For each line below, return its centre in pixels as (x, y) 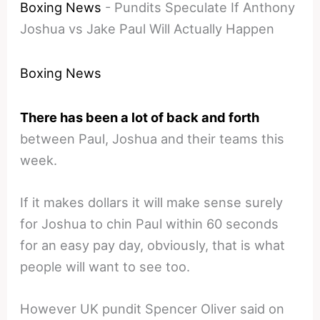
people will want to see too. (105, 266)
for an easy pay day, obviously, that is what (153, 245)
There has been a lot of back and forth (140, 117)
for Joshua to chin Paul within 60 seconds (150, 223)
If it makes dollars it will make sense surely (152, 202)
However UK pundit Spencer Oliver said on (152, 308)
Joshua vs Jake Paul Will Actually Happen (147, 28)
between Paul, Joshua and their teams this (152, 138)
